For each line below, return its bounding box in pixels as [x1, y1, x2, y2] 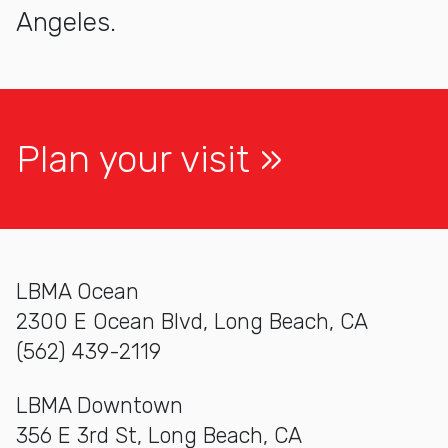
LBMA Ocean [16, 278, 139, 304]
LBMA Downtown [16, 392, 183, 418]
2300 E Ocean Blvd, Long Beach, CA [16, 308, 368, 334]
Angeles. [16, 6, 116, 38]
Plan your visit [16, 136, 250, 181]
